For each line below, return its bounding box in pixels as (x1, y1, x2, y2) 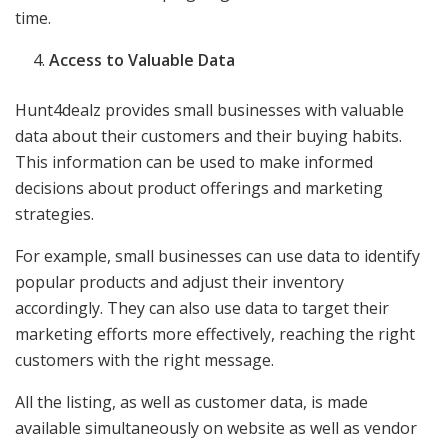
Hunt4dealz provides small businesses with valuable (15, 98, 404, 121)
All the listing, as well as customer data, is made (15, 390, 368, 413)
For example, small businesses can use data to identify (15, 244, 420, 267)
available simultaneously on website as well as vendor (15, 416, 417, 439)
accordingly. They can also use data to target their (15, 296, 389, 319)
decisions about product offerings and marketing (15, 176, 383, 199)
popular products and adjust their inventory (15, 270, 344, 293)
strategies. (15, 202, 94, 225)
